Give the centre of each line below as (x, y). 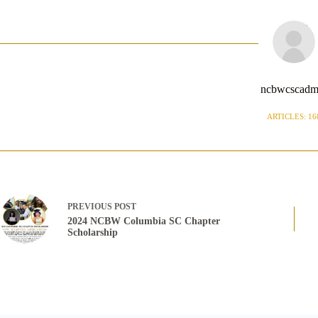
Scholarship (93, 232)
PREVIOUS (91, 206)
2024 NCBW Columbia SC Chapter (144, 221)
